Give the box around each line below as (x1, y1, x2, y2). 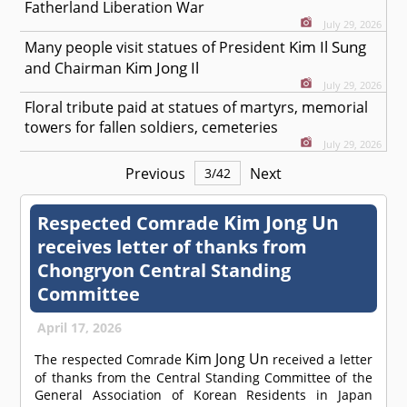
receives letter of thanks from (37, 234, 308, 260)
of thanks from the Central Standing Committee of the (35, 369, 372, 387)
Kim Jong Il (125, 57, 200, 79)
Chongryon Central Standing (37, 258, 292, 283)
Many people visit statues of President (25, 37, 290, 58)
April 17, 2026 (37, 319, 123, 337)
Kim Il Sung (289, 36, 367, 58)
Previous (125, 163, 185, 184)
